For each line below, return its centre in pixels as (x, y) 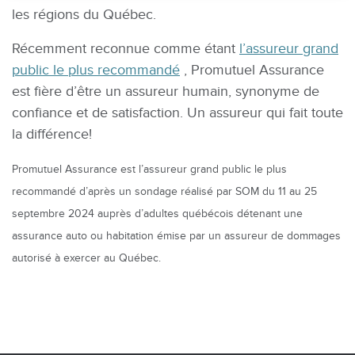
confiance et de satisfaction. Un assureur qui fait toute (177, 113)
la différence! (52, 134)
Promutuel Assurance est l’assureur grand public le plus (149, 169)
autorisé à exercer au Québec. (86, 258)
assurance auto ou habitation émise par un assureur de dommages (176, 236)
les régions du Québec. (84, 15)
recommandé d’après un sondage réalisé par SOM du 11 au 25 (164, 191)
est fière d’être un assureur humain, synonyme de (166, 92)
